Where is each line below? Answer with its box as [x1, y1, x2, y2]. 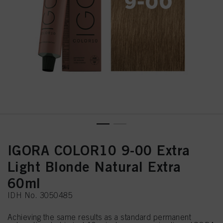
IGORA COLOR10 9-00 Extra [7, 142, 190, 158]
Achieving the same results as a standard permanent [7, 213, 192, 222]
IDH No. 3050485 [7, 191, 73, 200]
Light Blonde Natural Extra [7, 158, 181, 175]
